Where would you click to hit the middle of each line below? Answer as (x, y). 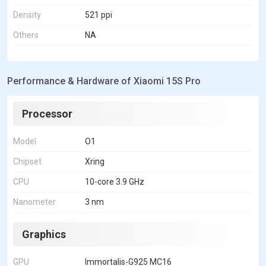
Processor (47, 114)
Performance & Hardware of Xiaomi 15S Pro (104, 81)
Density (27, 15)
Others (26, 35)
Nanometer (34, 202)
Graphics (44, 235)
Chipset (27, 162)
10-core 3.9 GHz (115, 182)
